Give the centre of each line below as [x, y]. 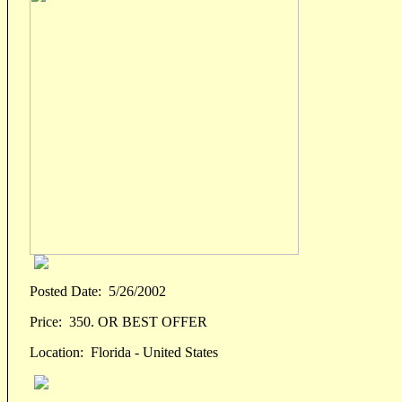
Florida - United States [151, 353]
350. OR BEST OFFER [135, 322]
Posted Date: [66, 292]
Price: [46, 322]
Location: [57, 353]
